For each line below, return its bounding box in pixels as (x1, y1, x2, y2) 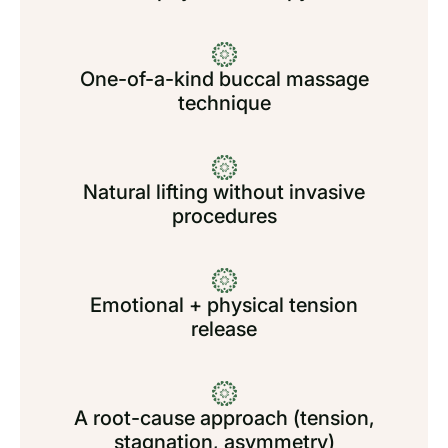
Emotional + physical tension (90, 293, 358, 317)
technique (177, 91, 271, 115)
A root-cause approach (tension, (73, 406, 375, 430)
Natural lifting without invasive (83, 180, 365, 204)
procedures (171, 204, 277, 228)
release (191, 317, 257, 341)
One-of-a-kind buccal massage (79, 67, 369, 91)
